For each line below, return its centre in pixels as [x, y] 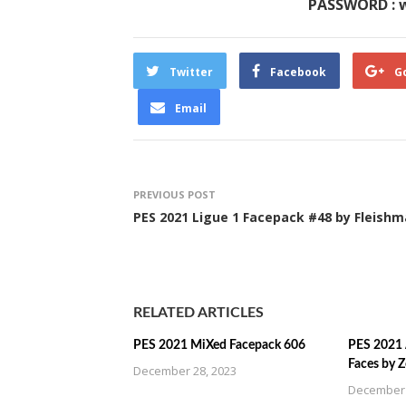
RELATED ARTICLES [198, 313]
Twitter [191, 72]
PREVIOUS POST [174, 194]
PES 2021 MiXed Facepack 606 [219, 345]
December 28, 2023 [185, 371]
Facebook [298, 72]
